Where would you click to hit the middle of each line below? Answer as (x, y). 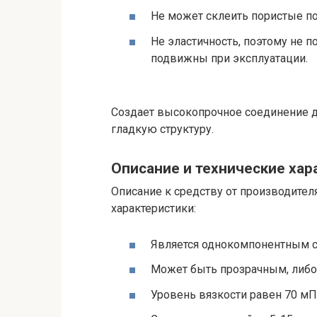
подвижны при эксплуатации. (229, 58)
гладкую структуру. (162, 129)
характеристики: (154, 209)
